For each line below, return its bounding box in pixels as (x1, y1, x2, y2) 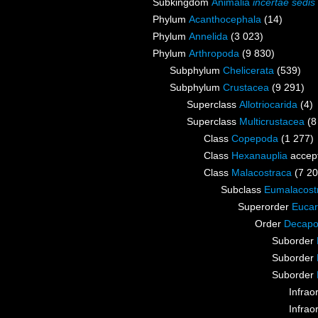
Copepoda (231, 133, 278, 145)
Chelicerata (223, 65, 274, 77)
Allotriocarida (239, 99, 297, 111)
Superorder (238, 201, 292, 213)
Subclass (221, 184, 264, 196)
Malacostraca (231, 167, 292, 179)
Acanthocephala (189, 13, 261, 26)
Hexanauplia (231, 150, 287, 162)
